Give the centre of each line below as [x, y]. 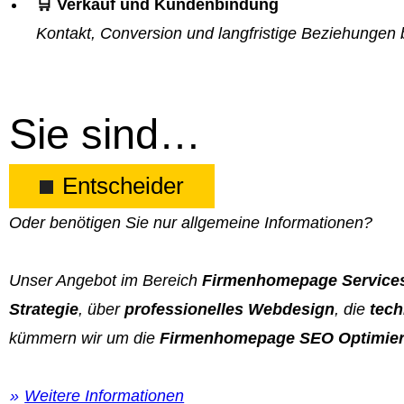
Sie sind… [105, 134]
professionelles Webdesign [227, 309]
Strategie [44, 309]
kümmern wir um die [84, 338]
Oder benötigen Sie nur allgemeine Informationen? [191, 222]
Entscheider [123, 185]
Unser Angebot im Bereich [106, 280]
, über [99, 309]
